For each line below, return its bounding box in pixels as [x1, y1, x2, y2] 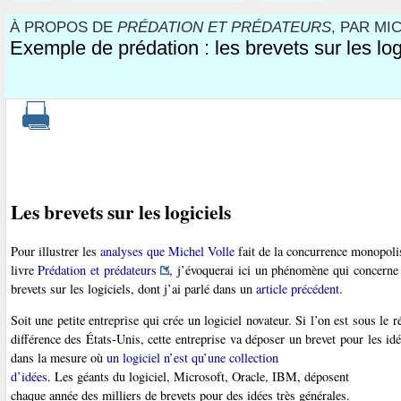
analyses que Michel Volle [99, 242, 235, 260]
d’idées [10, 368, 47, 386]
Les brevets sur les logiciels [10, 197, 231, 226]
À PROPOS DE [9, 18, 117, 36]
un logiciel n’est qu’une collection [106, 349, 278, 367]
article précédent [255, 279, 339, 297]
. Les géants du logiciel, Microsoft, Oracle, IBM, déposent [47, 368, 349, 386]
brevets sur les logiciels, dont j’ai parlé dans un [10, 279, 256, 297]
